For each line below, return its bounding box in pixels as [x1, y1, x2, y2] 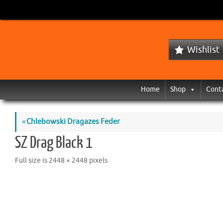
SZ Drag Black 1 [15, 134, 93, 152]
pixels [88, 156, 108, 165]
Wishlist [187, 44, 220, 55]
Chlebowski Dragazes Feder [25, 117, 120, 126]
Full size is [15, 156, 49, 165]
